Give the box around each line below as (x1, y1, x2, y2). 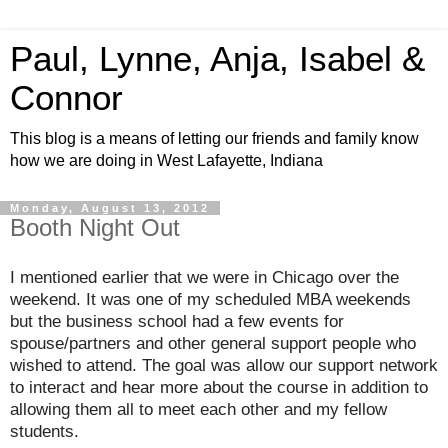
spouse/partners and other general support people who (10, 332, 416, 353)
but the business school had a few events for (10, 310, 344, 331)
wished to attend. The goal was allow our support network (10, 354, 438, 375)
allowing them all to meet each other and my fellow (10, 398, 387, 419)
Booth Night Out (10, 214, 180, 241)
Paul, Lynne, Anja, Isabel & (10, 40, 425, 78)
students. (10, 420, 79, 441)
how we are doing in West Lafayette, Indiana (10, 152, 323, 169)
